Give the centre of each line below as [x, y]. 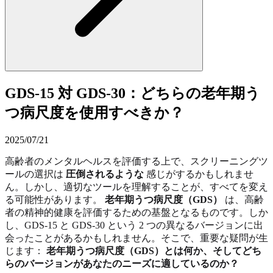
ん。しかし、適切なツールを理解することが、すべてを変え [136, 186]
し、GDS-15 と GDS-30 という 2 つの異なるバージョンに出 [134, 225]
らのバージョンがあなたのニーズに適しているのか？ [122, 263]
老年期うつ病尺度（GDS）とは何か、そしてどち [154, 250]
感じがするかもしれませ [199, 174]
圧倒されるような [105, 174]
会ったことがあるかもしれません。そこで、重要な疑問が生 [136, 238]
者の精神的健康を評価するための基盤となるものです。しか [136, 212]
